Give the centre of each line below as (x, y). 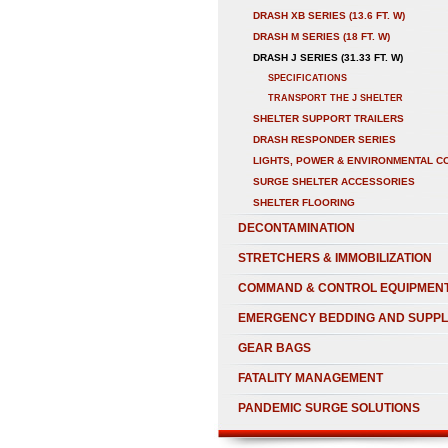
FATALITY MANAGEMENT (310, 378)
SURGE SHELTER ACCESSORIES (334, 181)
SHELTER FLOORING (304, 202)
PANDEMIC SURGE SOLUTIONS (329, 408)
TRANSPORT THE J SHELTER (335, 98)
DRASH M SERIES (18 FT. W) (321, 36)
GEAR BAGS (274, 348)
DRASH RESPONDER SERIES (324, 139)
